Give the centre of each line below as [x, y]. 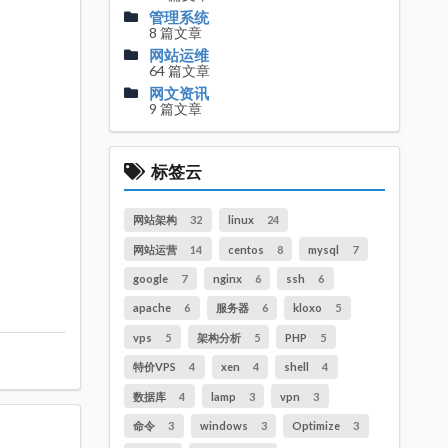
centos [246, 249]
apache [153, 308]
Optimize [317, 426]
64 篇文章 [180, 71]
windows [224, 426]
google [152, 279]
